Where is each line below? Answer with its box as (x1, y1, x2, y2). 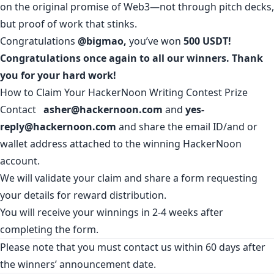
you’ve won (127, 34, 183, 48)
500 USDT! (183, 34, 231, 48)
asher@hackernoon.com (43, 103, 163, 116)
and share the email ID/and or (116, 120, 257, 133)
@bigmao (78, 34, 124, 48)
